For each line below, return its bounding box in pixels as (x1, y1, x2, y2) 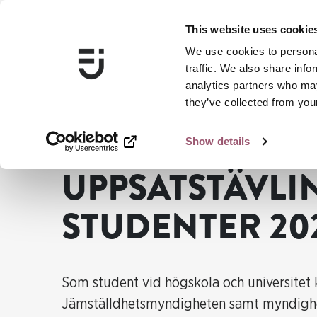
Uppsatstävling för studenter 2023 (127, 138, 278, 148)
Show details (185, 135, 250, 148)
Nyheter (79, 138, 113, 148)
